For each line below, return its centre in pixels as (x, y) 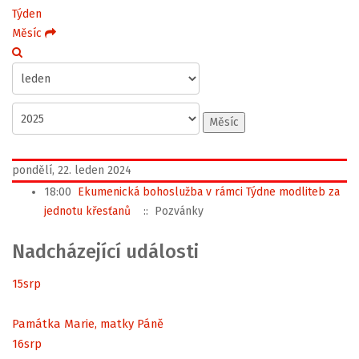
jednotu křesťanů (87, 211)
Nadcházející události (105, 252)
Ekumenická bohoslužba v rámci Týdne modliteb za (209, 192)
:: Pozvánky (170, 211)
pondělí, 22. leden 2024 (72, 170)
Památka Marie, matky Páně (88, 323)
